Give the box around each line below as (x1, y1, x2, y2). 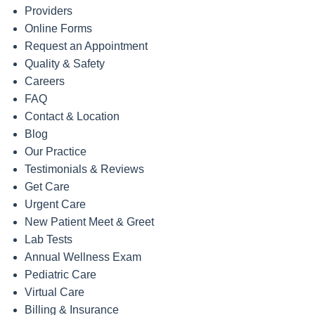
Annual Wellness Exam (25, 251, 141, 264)
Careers (25, 75, 65, 88)
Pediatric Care (25, 269, 96, 281)
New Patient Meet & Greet (25, 216, 154, 229)
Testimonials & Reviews (25, 163, 144, 176)
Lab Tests (25, 233, 72, 246)
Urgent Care (25, 198, 86, 211)
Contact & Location (25, 110, 120, 123)
